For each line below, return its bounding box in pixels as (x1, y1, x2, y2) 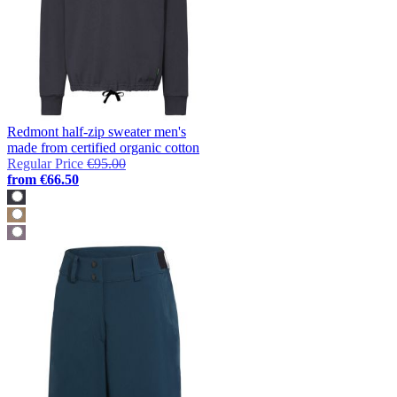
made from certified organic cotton (7, 139, 199, 155)
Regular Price (7, 155, 83, 171)
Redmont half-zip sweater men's (7, 123, 186, 139)
